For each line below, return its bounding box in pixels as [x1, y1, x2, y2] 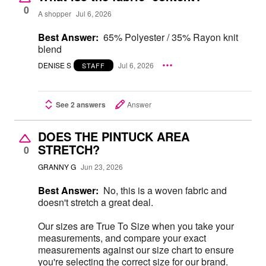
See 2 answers [56, 99, 106, 110]
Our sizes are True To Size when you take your [38, 218, 234, 233]
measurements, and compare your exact [38, 230, 206, 245]
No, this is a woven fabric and [103, 183, 227, 197]
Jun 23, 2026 [81, 161, 123, 172]
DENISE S [38, 60, 71, 71]
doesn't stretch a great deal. [38, 195, 153, 209]
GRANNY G [38, 161, 76, 172]
